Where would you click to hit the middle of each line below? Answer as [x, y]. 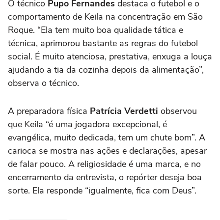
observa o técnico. [43, 83]
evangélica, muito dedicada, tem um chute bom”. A [107, 138]
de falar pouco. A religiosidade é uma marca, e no [104, 164]
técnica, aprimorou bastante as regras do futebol [103, 43]
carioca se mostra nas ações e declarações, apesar [107, 151]
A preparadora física [49, 111]
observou [178, 111]
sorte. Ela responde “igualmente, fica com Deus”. [102, 191]
